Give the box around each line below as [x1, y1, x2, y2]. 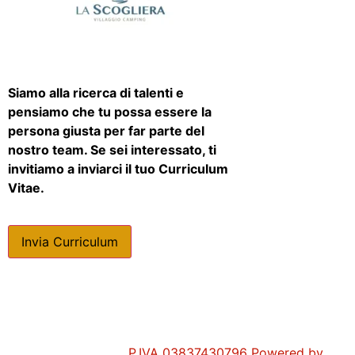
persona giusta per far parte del [8, 123, 204, 139]
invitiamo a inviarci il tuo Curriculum [8, 161, 228, 177]
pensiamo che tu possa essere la [8, 104, 212, 120]
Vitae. [8, 180, 44, 197]
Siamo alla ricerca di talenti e [8, 85, 184, 101]
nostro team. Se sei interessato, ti [8, 142, 216, 158]
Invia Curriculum [21, 233, 118, 250]
